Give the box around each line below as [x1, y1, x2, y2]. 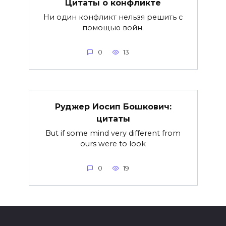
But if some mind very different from [45, 128, 181, 138]
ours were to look [80, 139, 146, 148]
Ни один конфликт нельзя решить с [43, 12, 183, 22]
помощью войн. [82, 23, 144, 32]
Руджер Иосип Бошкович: [54, 101, 172, 111]
